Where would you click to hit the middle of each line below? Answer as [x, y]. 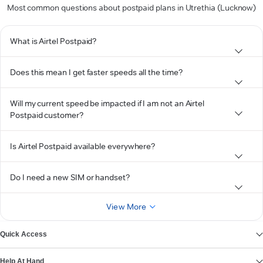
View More [127, 207]
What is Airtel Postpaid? [53, 41]
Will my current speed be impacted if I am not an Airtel [107, 103]
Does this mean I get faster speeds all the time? [96, 72]
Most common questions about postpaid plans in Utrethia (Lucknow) [131, 8]
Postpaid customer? [47, 115]
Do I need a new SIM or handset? [70, 177]
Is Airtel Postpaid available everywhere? [83, 146]
